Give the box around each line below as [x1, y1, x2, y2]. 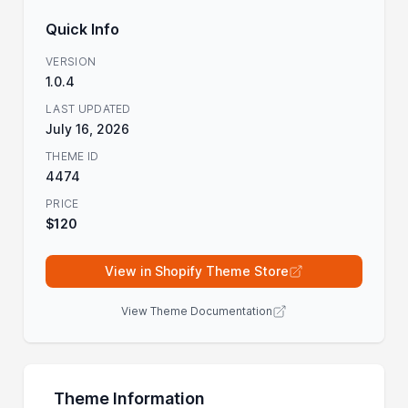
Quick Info [46, 19, 120, 38]
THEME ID [46, 148, 99, 163]
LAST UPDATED [46, 101, 131, 116]
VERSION [46, 54, 97, 68]
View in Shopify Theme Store [105, 262, 289, 279]
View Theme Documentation [121, 303, 272, 318]
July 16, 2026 [46, 120, 130, 137]
